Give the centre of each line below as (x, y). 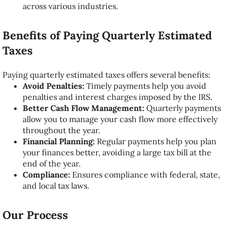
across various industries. (70, 6)
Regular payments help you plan (156, 141)
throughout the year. (62, 130)
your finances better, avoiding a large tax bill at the (117, 152)
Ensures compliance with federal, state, (145, 175)
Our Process (35, 215)
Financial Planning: (59, 141)
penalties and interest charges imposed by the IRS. (118, 97)
